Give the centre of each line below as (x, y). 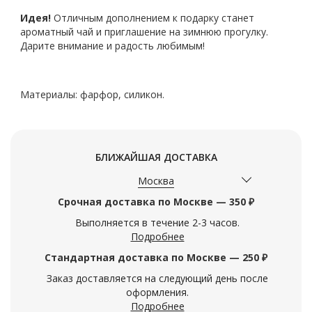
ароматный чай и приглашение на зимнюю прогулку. (144, 32)
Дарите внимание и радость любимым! (112, 46)
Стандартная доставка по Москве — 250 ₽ (156, 257)
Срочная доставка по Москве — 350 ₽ (156, 202)
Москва (156, 181)
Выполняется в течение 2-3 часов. (157, 223)
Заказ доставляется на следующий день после (157, 278)
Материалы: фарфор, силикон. (92, 94)
